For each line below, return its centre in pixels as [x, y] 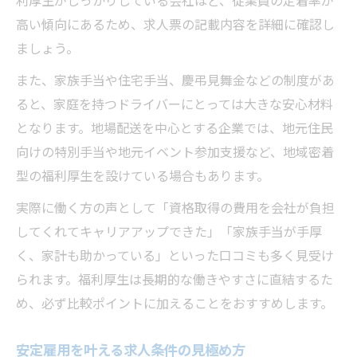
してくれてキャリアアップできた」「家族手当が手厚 [169, 231]
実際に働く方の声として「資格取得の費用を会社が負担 [175, 207]
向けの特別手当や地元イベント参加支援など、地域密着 [175, 151]
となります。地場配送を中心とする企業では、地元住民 [175, 127]
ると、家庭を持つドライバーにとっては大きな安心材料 [175, 104]
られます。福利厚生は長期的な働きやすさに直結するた [175, 279]
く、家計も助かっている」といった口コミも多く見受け [175, 255]
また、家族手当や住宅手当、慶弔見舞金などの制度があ [175, 80]
